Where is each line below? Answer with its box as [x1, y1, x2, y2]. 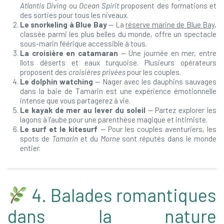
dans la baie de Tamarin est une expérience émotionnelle [20, 86, 216, 95]
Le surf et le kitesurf [20, 124, 98, 133]
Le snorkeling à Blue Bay [20, 20, 107, 29]
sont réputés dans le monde [119, 134, 217, 143]
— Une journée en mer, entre [118, 48, 216, 57]
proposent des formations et [119, 1, 216, 10]
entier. [20, 143, 40, 152]
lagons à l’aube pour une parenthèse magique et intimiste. [20, 115, 207, 124]
